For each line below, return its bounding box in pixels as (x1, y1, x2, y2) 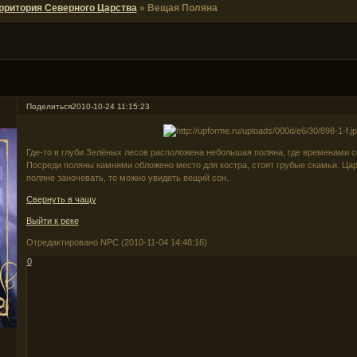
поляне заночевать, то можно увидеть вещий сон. (25, 172, 229, 182)
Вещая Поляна (147, 2, 218, 14)
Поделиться (25, 102, 72, 111)
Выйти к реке (25, 215, 79, 226)
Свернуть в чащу (25, 194, 96, 204)
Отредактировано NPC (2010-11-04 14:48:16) (25, 237, 207, 247)
